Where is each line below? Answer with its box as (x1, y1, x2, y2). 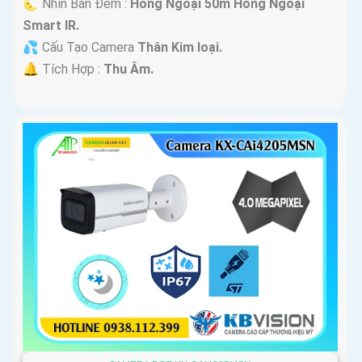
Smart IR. (23, 18, 79, 34)
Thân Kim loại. (137, 40, 222, 56)
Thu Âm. (103, 61, 154, 78)
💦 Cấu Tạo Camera (23, 40, 137, 56)
